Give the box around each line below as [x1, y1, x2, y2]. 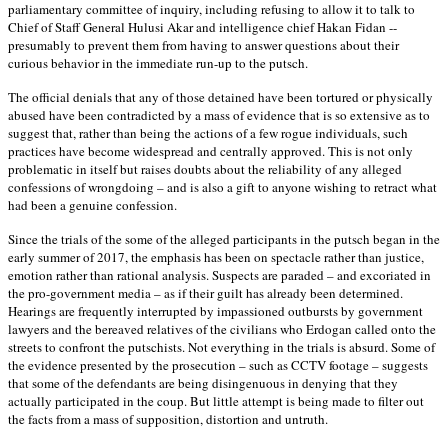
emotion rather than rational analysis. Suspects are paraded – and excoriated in [8, 265, 431, 284]
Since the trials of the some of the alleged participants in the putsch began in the [8, 229, 440, 248]
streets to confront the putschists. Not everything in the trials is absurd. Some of [8, 337, 435, 356]
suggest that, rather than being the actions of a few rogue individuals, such [8, 123, 408, 142]
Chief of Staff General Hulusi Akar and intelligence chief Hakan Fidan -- [8, 17, 397, 36]
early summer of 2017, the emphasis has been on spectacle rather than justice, [8, 247, 424, 266]
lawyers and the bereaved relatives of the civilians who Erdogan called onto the [8, 319, 436, 338]
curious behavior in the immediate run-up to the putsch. [8, 53, 308, 72]
